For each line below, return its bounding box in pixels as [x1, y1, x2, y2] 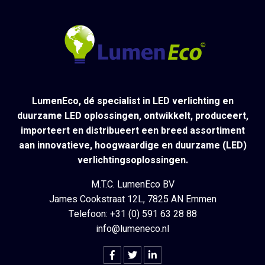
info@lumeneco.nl [96, 221, 169, 236]
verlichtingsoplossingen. [77, 153, 188, 167]
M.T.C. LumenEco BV [91, 177, 174, 192]
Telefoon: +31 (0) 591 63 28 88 [68, 206, 197, 221]
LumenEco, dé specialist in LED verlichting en [31, 93, 234, 108]
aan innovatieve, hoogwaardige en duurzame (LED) [18, 138, 247, 153]
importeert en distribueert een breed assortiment [20, 123, 245, 138]
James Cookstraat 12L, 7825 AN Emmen [49, 192, 216, 206]
